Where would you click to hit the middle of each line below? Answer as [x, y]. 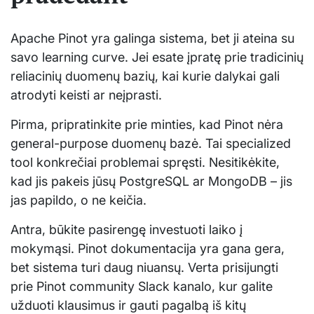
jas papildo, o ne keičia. [78, 200]
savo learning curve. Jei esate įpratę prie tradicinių [157, 57]
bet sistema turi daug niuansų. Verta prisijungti [144, 268]
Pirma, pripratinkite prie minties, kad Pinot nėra [147, 125]
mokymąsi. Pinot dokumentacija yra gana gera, [148, 249]
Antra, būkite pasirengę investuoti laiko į [127, 230]
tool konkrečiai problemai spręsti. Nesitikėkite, [145, 163]
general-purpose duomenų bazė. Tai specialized [151, 144]
